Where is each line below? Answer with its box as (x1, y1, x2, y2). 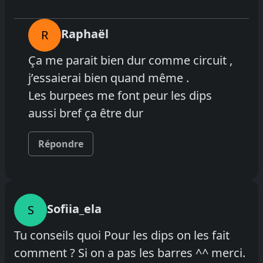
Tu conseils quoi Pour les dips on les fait (14, 227, 230, 243)
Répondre (38, 137, 83, 150)
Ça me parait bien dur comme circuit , (28, 52, 232, 68)
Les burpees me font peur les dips (28, 87, 212, 103)
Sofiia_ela (47, 200, 102, 217)
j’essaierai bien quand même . (28, 69, 189, 86)
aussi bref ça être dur (28, 104, 143, 121)
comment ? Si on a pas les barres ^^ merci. (14, 244, 245, 261)
